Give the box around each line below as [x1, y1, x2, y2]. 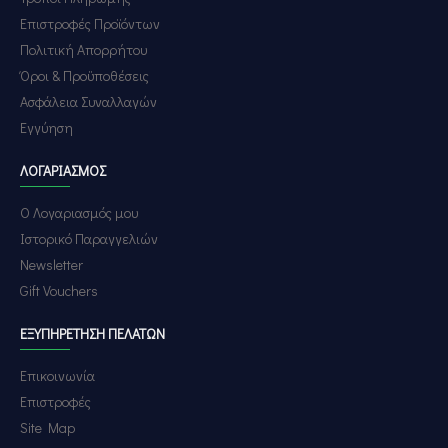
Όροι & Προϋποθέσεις [20, 66, 149, 85]
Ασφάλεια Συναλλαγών [20, 92, 157, 111]
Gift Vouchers [20, 281, 98, 300]
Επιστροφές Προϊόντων [20, 14, 160, 33]
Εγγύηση [20, 118, 73, 137]
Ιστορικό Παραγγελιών [20, 229, 158, 248]
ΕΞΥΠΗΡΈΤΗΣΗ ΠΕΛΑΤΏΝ [20, 324, 165, 343]
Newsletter [20, 255, 83, 274]
